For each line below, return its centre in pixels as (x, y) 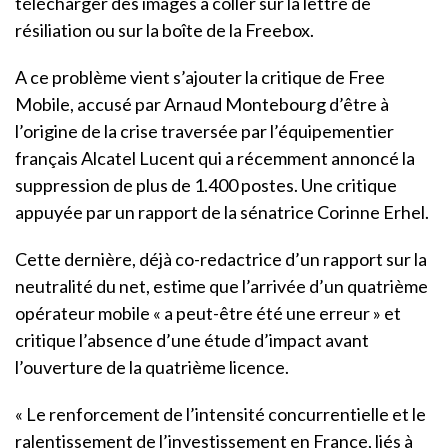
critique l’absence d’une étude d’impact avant (192, 339)
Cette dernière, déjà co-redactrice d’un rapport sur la (221, 258)
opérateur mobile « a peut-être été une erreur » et (208, 312)
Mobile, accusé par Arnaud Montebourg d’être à (202, 103)
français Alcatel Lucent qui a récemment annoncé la (215, 157)
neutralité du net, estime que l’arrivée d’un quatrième (221, 285)
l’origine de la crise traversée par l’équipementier (204, 130)
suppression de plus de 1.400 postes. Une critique (206, 184)
